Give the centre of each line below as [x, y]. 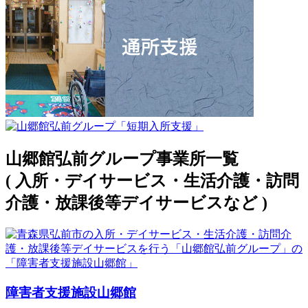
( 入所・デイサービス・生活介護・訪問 [152, 181]
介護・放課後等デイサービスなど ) [136, 203]
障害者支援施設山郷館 [71, 292]
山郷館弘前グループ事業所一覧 [122, 159]
